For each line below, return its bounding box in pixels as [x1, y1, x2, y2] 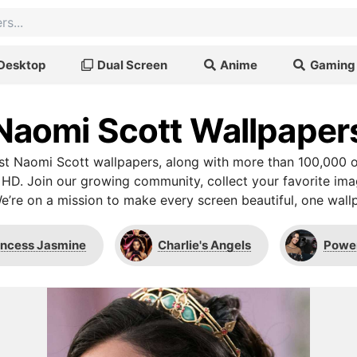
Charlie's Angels [158, 237, 251, 253]
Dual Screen [97, 57, 168, 73]
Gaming [309, 57, 355, 73]
